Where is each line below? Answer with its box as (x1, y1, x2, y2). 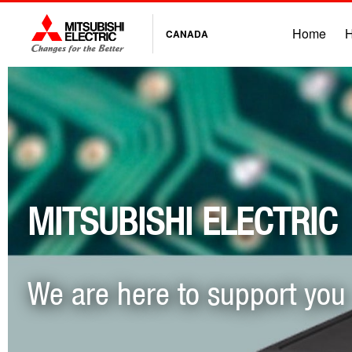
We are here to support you (27, 274, 346, 312)
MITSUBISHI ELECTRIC (27, 199, 337, 244)
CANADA (165, 26, 208, 41)
